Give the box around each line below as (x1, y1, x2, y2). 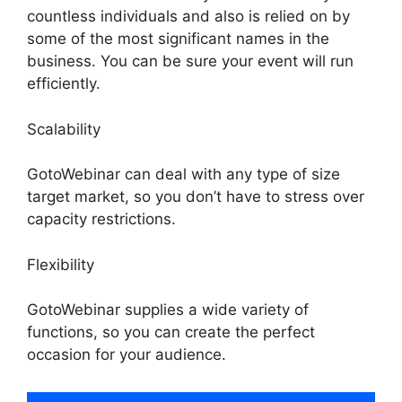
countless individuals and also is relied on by (27, 7, 350, 26)
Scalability (27, 119, 100, 138)
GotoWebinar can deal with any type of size (27, 165, 340, 184)
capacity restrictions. (27, 210, 176, 229)
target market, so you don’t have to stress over (27, 188, 364, 206)
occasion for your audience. (27, 345, 226, 364)
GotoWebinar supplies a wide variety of (27, 301, 309, 319)
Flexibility (27, 255, 94, 274)
